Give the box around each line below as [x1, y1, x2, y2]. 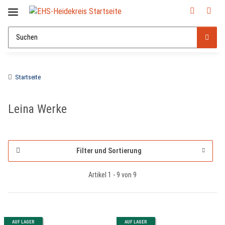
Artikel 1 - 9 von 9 [88, 170, 137, 179]
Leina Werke [8, 101, 67, 116]
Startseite [15, 73, 41, 81]
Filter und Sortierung [76, 146, 142, 155]
